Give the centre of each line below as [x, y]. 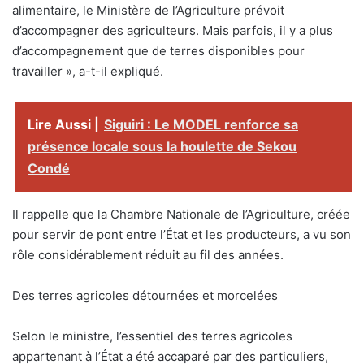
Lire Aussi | [63, 124]
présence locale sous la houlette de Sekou [162, 146]
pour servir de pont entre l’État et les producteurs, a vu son [182, 234]
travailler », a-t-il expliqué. [88, 71]
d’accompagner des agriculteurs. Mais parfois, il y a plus [173, 30]
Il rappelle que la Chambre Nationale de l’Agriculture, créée [181, 214]
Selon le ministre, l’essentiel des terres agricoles [152, 336]
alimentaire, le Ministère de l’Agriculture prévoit [148, 10]
